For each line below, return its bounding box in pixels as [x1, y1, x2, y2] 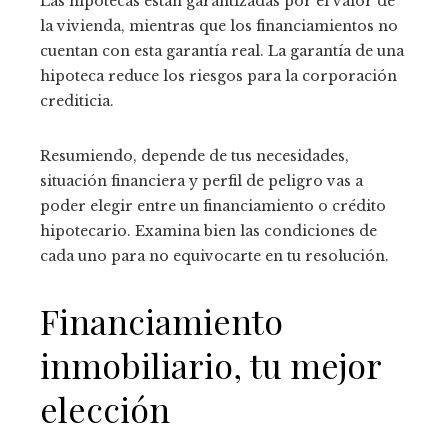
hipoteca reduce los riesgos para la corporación [40, 67, 397, 85]
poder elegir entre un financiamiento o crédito [40, 197, 386, 215]
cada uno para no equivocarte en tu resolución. [40, 247, 389, 265]
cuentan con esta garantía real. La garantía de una [40, 42, 404, 60]
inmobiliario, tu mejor [40, 342, 381, 388]
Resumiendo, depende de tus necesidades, [40, 147, 349, 165]
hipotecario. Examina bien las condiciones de [40, 222, 377, 240]
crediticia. [40, 92, 114, 110]
